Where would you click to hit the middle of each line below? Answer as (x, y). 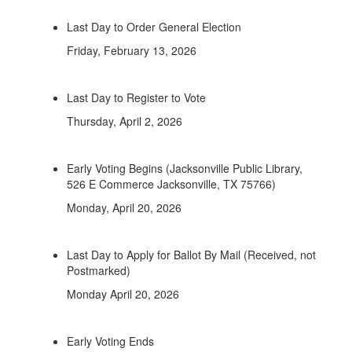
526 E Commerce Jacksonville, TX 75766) (171, 184)
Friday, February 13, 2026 (132, 50)
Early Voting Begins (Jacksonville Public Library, (185, 168)
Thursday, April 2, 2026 (125, 121)
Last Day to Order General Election (154, 27)
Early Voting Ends (110, 341)
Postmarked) (99, 270)
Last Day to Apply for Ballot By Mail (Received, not (191, 255)
